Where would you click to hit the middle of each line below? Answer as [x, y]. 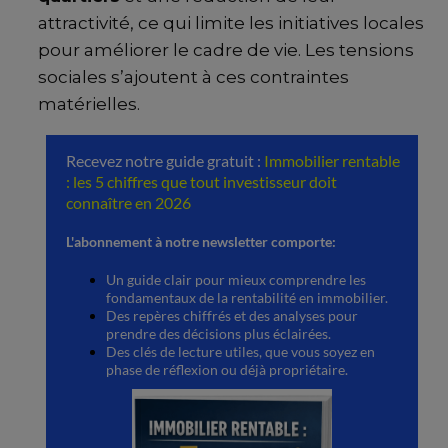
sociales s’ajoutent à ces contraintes [193, 77]
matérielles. [89, 104]
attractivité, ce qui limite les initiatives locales [231, 23]
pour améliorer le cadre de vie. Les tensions [226, 50]
